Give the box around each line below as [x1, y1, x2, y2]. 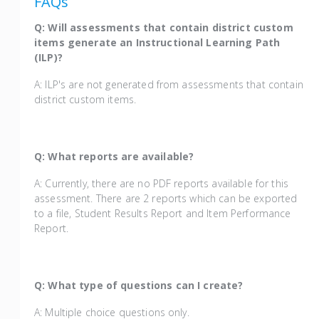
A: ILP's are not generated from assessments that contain [34, 78, 303, 92]
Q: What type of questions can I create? [34, 278, 246, 293]
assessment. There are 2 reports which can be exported [34, 192, 298, 206]
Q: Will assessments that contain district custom [34, 21, 293, 35]
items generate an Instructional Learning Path [34, 36, 281, 50]
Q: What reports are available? [34, 150, 197, 164]
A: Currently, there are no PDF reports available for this [34, 177, 288, 191]
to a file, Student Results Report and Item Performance [34, 206, 291, 221]
